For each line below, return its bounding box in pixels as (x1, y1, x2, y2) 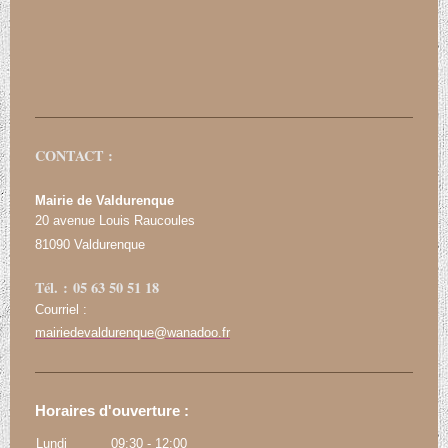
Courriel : (35, 302, 87, 317)
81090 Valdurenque (35, 236, 145, 252)
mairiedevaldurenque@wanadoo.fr (35, 325, 230, 341)
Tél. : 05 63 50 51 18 (35, 276, 159, 298)
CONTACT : (35, 145, 113, 166)
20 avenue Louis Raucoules (35, 213, 195, 229)
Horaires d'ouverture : (35, 402, 189, 420)
